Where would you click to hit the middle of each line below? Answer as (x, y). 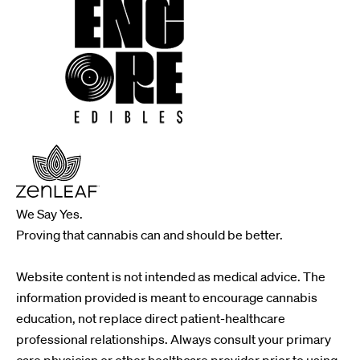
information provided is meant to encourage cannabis (167, 297)
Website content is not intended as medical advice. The (171, 276)
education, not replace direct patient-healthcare (151, 318)
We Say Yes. (49, 214)
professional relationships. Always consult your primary (174, 339)
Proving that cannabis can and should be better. (149, 235)
